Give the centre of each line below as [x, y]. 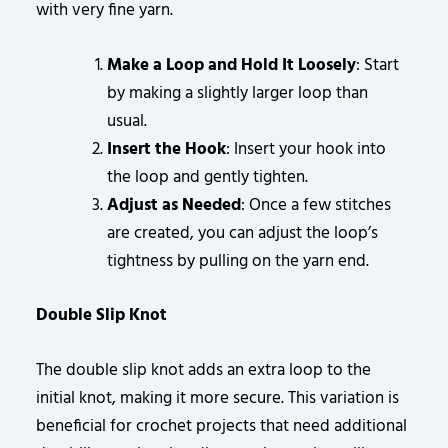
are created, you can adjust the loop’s [243, 233]
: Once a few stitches [316, 205]
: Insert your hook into [306, 149]
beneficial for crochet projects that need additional [222, 426]
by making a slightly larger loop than [238, 93]
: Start [378, 65]
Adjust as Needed [174, 205]
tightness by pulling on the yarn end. [238, 261]
